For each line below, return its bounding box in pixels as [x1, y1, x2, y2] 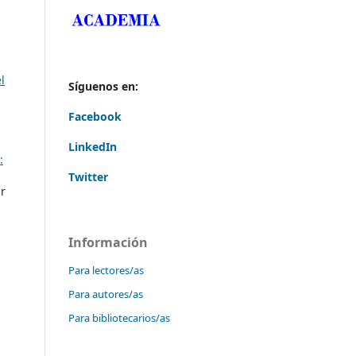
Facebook [68, 109, 122, 125]
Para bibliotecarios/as [68, 311, 170, 326]
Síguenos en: [68, 79, 138, 95]
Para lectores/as [68, 263, 144, 278]
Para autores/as [68, 287, 143, 302]
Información [68, 234, 148, 252]
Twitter [68, 169, 108, 185]
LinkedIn [68, 139, 117, 155]
